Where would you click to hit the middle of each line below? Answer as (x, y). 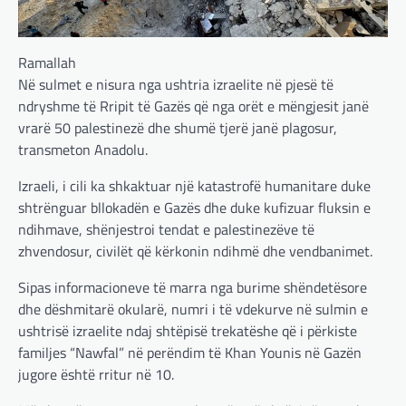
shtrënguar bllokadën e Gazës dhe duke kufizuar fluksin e (194, 208)
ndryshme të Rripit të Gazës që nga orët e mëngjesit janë (193, 106)
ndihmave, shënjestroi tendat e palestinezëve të (166, 230)
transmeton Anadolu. (83, 150)
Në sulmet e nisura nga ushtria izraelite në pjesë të (176, 85)
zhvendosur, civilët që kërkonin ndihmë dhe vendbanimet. (195, 251)
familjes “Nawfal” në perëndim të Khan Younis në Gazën (190, 353)
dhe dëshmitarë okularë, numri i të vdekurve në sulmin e (193, 309)
